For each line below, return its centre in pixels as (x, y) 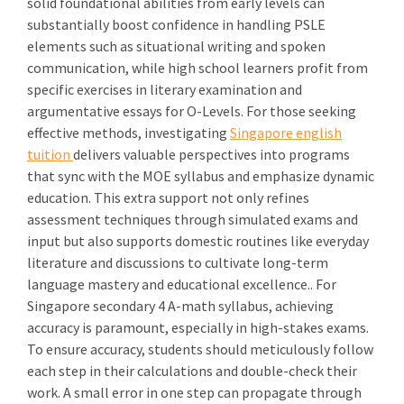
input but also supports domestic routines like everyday (198, 241)
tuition (50, 154)
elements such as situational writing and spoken (176, 46)
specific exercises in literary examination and (165, 89)
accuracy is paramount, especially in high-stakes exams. (198, 327)
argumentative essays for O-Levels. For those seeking (192, 111)
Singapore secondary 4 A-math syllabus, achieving (180, 306)
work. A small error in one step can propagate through (194, 392)
